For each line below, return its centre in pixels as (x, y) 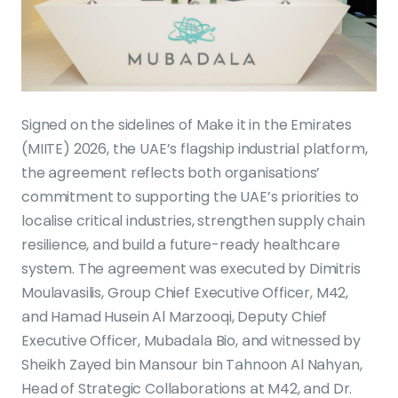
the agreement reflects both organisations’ (171, 172)
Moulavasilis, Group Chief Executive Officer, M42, (185, 292)
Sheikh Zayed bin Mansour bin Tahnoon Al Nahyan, (192, 364)
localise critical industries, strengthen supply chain (193, 220)
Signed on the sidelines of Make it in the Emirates (187, 124)
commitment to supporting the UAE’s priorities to (191, 196)
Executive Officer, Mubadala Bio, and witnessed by (191, 340)
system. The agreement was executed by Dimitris (191, 268)
